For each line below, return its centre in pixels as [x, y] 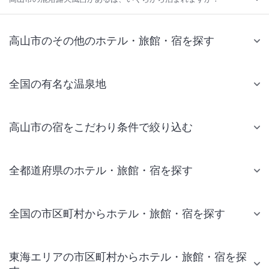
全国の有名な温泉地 [58, 84]
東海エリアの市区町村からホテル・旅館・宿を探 [128, 257]
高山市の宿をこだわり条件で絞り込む [101, 127]
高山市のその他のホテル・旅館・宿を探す [112, 41]
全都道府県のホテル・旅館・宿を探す [101, 171]
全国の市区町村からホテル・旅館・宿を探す [117, 214]
